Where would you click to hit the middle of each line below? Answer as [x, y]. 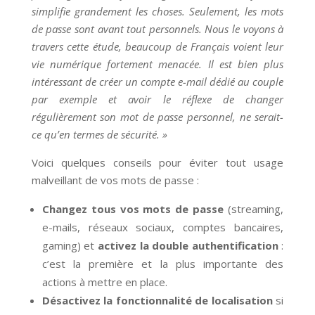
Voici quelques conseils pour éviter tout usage [157, 162]
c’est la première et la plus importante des [163, 264]
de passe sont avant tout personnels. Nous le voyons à [157, 29]
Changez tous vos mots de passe [135, 209]
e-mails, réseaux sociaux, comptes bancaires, [163, 227]
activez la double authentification [188, 245]
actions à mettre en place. [104, 282]
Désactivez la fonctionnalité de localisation [157, 300]
